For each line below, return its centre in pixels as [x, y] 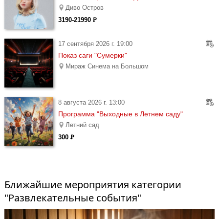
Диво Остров [85, 8]
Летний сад [82, 125]
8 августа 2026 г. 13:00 [91, 102]
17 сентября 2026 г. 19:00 [95, 44]
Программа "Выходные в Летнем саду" [120, 114]
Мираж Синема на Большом [107, 66]
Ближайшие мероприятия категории [93, 185]
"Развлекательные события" [73, 198]
